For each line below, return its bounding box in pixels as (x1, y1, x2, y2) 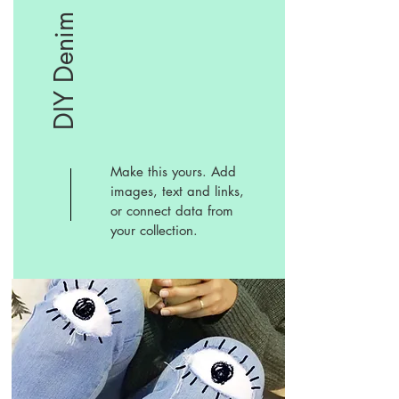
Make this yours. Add (110, 163, 236, 180)
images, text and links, (110, 183, 244, 199)
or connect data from (110, 202, 233, 219)
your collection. (110, 222, 198, 239)
